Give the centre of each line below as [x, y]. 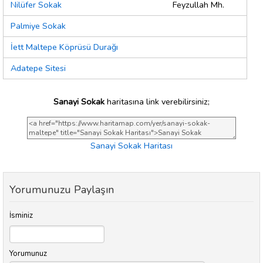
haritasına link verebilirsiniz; [157, 101]
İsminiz [21, 216]
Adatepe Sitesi [38, 68]
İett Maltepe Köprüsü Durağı [64, 47]
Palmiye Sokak [38, 26]
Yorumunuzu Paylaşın [62, 190]
